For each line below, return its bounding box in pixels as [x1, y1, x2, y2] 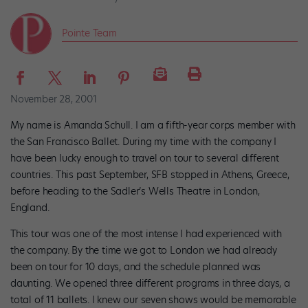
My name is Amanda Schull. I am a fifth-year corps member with [10, 118, 296, 133]
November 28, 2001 [10, 91, 97, 106]
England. [10, 201, 49, 215]
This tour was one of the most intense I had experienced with [10, 227, 282, 241]
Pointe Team [62, 25, 117, 40]
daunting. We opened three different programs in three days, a [10, 276, 290, 291]
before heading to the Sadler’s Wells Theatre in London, [10, 184, 260, 199]
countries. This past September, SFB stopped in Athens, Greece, [10, 168, 289, 182]
